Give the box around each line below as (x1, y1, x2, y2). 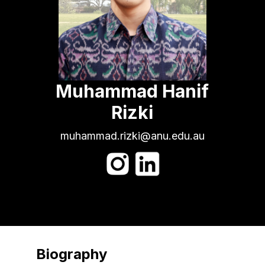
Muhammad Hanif (56, 80, 209, 102)
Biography (35, 245, 107, 263)
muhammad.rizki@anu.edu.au (60, 129, 205, 142)
